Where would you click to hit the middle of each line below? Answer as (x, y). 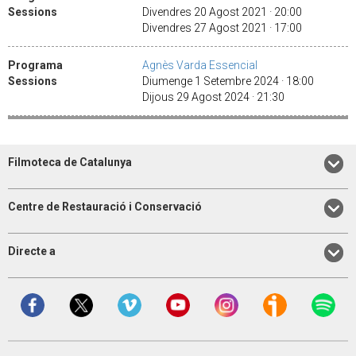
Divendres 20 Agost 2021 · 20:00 (224, 12)
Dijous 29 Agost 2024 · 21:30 (216, 97)
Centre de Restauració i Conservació (105, 206)
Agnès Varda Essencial (200, 65)
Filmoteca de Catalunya (70, 162)
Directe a (32, 252)
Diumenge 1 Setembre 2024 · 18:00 (230, 81)
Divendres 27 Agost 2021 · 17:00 (224, 27)
